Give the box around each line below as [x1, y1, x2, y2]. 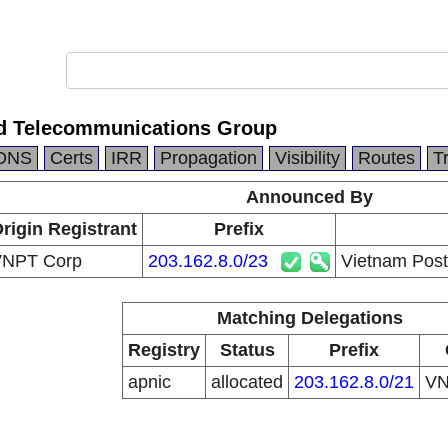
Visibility [275, 148, 340, 168]
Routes [358, 148, 415, 168]
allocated [211, 372, 283, 392]
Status [219, 340, 275, 360]
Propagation [160, 148, 257, 168]
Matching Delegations [216, 308, 403, 328]
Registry [128, 340, 200, 360]
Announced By [246, 187, 373, 207]
